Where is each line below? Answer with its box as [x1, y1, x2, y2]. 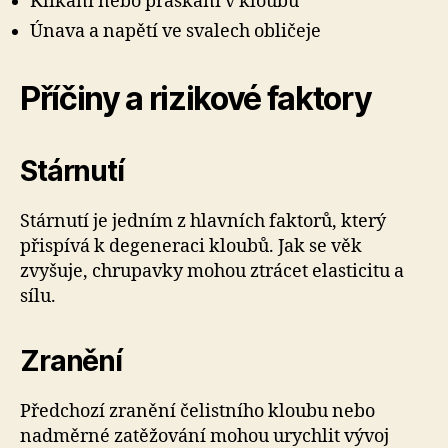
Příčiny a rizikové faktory [20, 78, 372, 118]
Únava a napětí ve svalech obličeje [30, 19, 321, 43]
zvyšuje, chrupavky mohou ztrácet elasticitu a [20, 259, 404, 283]
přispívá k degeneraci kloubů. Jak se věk [20, 234, 362, 258]
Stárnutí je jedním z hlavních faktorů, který [20, 209, 386, 233]
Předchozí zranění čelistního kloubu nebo [20, 399, 375, 423]
